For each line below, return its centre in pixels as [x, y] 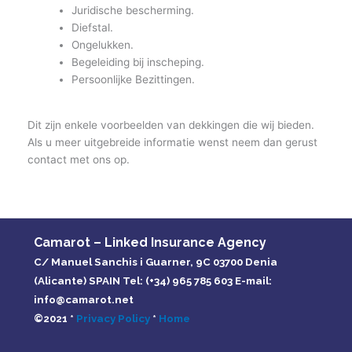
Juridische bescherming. [133, 11]
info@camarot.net [83, 299]
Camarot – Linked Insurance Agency [150, 242]
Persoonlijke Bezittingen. [134, 80]
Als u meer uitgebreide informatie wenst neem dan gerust [172, 143]
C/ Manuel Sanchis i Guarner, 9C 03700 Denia [155, 262]
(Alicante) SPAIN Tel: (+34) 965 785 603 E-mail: [152, 280]
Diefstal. [93, 28]
